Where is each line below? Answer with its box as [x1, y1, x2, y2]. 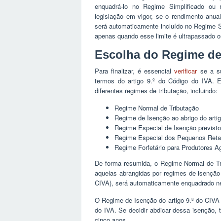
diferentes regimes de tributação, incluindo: [95, 86, 218, 96]
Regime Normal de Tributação [114, 103, 199, 113]
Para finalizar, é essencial [95, 66, 175, 76]
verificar [174, 66, 197, 76]
